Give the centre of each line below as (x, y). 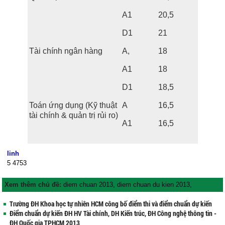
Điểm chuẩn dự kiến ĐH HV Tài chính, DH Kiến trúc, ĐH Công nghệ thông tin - (113, 214)
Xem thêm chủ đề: (34, 185)
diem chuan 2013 (88, 185)
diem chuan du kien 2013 (154, 185)
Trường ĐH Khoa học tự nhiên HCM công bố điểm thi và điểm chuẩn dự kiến (111, 204)
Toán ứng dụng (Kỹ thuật (73, 105)
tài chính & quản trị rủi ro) (73, 115)
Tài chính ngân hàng (66, 51)
